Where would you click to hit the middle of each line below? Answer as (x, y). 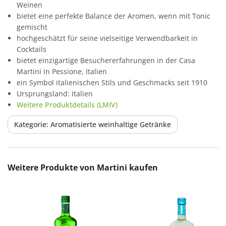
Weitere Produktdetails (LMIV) (67, 104)
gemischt (32, 27)
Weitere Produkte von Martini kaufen (83, 167)
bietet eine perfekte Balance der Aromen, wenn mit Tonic (114, 16)
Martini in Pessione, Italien (62, 71)
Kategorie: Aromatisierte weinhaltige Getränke (93, 124)
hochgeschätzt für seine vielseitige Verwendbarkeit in (107, 38)
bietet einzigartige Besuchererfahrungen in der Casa (106, 60)
